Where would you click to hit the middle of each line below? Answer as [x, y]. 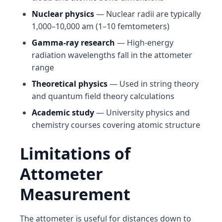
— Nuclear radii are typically [147, 14]
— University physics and [142, 112]
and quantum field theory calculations [103, 96]
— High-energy [144, 43]
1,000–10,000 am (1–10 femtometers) [101, 26]
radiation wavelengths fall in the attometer [112, 55]
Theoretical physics [70, 84]
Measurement [75, 194]
